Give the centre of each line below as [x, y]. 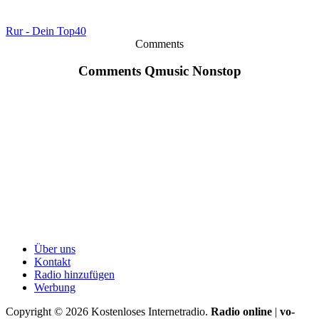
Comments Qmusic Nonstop [159, 71]
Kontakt [52, 262]
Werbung [55, 288]
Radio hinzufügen [74, 275]
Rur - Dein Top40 [46, 31]
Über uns [55, 249]
